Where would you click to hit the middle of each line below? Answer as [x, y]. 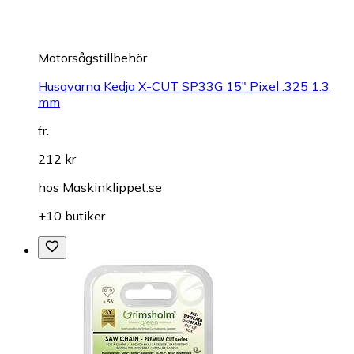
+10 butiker [72, 216]
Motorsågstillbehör [92, 58]
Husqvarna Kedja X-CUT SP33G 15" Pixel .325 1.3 [184, 87]
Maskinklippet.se [112, 188]
